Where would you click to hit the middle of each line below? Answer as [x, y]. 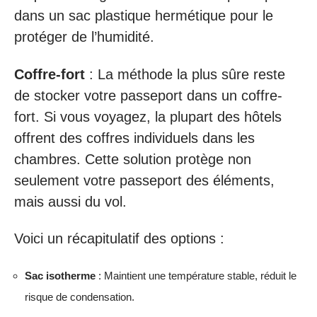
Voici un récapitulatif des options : [119, 238]
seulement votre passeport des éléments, [144, 180]
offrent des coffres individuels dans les [134, 138]
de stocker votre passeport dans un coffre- [148, 95]
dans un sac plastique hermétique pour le [144, 16]
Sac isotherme [60, 275]
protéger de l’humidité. [84, 37]
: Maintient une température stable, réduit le [196, 275]
